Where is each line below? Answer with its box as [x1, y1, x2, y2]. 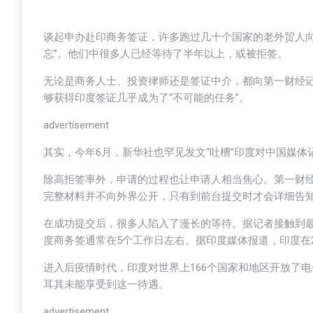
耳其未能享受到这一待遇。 [43, 278, 169, 291]
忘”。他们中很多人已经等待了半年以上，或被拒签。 [43, 48, 288, 60]
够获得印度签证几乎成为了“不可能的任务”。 [43, 92, 249, 104]
